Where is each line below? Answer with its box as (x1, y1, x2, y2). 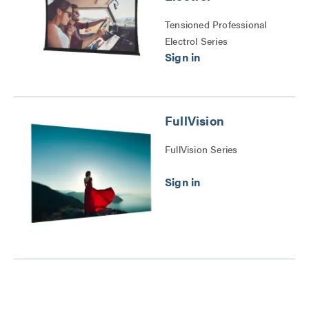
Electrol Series (165, 34, 228, 48)
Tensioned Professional (165, 17, 267, 31)
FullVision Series (165, 142, 238, 156)
